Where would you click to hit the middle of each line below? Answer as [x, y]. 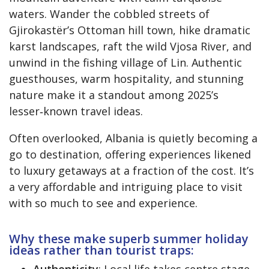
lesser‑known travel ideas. [76, 111]
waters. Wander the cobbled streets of [109, 14]
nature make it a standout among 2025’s [114, 95]
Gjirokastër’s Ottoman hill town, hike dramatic [130, 30]
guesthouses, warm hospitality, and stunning [126, 78]
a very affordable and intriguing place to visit [126, 186]
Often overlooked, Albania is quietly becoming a [133, 138]
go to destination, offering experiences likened [130, 154]
